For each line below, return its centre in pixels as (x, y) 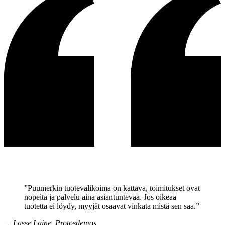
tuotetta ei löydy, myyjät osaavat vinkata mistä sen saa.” (112, 206)
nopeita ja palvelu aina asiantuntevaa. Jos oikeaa (100, 197)
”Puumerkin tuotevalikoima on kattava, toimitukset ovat (112, 188)
